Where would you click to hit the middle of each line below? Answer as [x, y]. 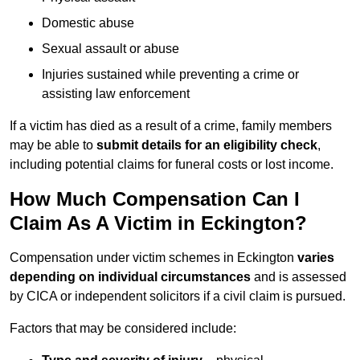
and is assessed [299, 277]
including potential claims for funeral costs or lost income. [172, 165]
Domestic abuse [88, 23]
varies [316, 258]
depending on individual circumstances [130, 277]
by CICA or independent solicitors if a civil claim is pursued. [178, 297]
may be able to [53, 145]
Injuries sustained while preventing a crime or [170, 75]
